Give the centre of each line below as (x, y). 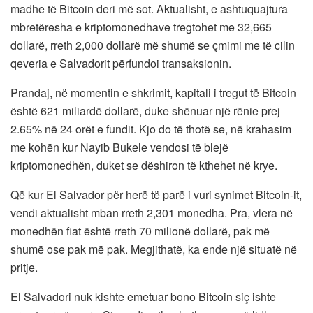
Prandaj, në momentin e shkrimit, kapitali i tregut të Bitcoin (153, 92)
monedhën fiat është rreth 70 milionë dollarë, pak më (140, 231)
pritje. (24, 267)
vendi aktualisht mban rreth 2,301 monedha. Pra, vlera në (152, 212)
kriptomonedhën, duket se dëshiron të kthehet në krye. (144, 165)
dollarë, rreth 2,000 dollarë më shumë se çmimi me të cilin (153, 45)
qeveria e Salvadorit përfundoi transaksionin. (121, 63)
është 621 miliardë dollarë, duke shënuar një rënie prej (145, 110)
